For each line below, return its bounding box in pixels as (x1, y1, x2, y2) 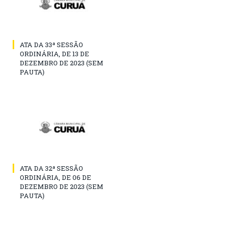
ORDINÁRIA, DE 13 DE (20, 49, 89, 59)
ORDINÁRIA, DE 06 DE (20, 173, 91, 182)
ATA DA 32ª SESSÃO (20, 164, 83, 173)
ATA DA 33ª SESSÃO (20, 40, 83, 50)
